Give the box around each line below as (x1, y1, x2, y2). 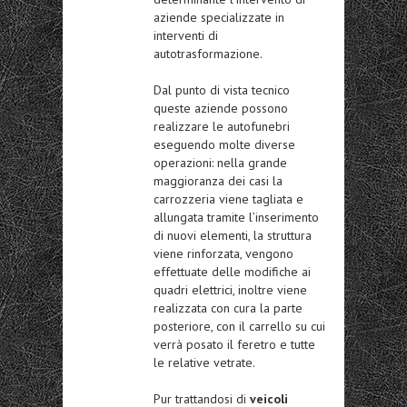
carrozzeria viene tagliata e (154, 191, 303, 208)
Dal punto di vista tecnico (154, 82, 290, 99)
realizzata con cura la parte (154, 300, 303, 317)
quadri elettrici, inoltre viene (154, 282, 307, 299)
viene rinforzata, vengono (154, 245, 293, 263)
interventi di (154, 27, 218, 45)
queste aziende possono (154, 100, 288, 117)
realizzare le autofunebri (154, 118, 290, 135)
